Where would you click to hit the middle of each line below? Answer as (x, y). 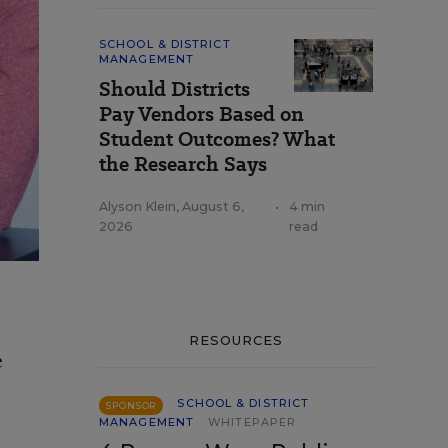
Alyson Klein (137, 206)
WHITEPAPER (252, 422)
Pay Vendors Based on (201, 114)
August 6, (213, 206)
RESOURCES (236, 340)
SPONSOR (131, 405)
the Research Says (183, 164)
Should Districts (174, 89)
